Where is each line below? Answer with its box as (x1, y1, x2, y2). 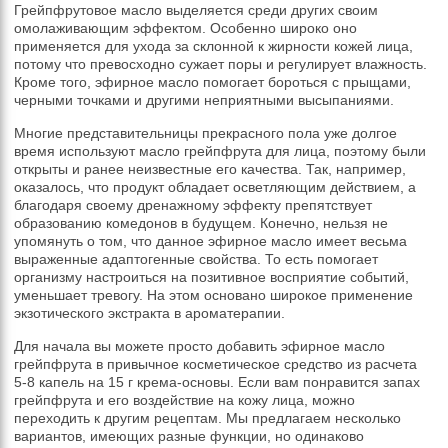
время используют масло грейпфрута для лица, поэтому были (14, 142, 427, 159)
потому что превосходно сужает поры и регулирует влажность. (14, 55, 428, 72)
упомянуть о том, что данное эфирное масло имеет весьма (14, 232, 408, 249)
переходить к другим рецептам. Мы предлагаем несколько (14, 409, 402, 426)
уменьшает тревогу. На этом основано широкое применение (14, 286, 414, 303)
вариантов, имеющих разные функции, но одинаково (14, 427, 365, 444)
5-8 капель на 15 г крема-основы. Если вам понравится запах (14, 373, 421, 390)
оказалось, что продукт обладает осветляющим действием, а (14, 178, 417, 195)
